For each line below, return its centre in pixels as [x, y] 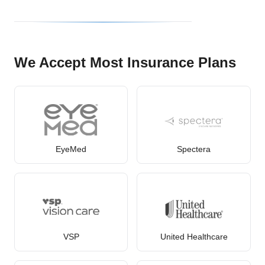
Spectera [194, 149]
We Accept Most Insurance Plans [125, 62]
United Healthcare [194, 237]
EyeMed [71, 149]
